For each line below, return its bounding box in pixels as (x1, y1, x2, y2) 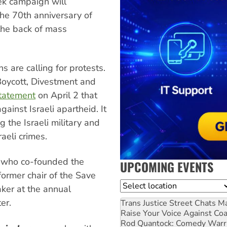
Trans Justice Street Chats (121, 197, 216, 209)
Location (120, 179, 153, 191)
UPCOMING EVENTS (120, 157, 213, 176)
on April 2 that (35, 89, 97, 102)
